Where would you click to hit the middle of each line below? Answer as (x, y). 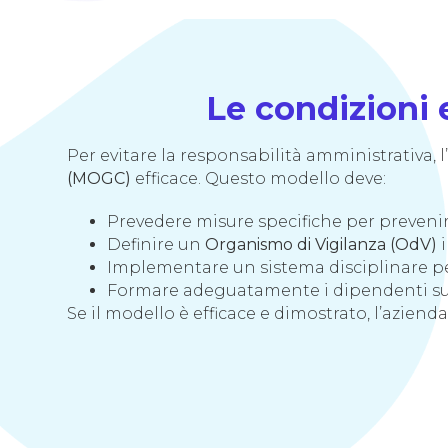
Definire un (156, 244)
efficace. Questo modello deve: (259, 178)
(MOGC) (99, 178)
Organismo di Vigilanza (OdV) (321, 244)
